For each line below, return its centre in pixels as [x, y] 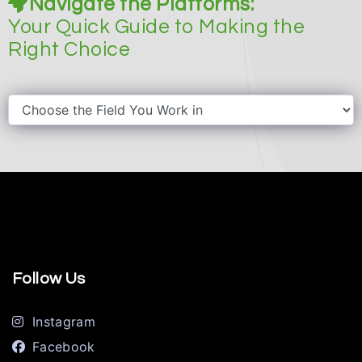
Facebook [64, 346]
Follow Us [49, 278]
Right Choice [69, 49]
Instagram [64, 321]
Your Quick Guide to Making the [156, 26]
